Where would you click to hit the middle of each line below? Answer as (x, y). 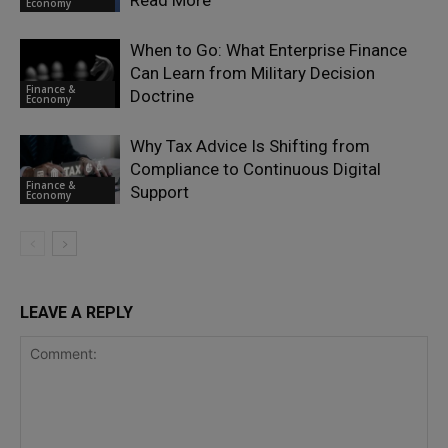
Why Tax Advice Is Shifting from (250, 146)
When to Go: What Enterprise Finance (268, 50)
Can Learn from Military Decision (252, 73)
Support (159, 192)
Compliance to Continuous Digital (255, 169)
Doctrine (162, 96)
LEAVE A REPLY (76, 313)
